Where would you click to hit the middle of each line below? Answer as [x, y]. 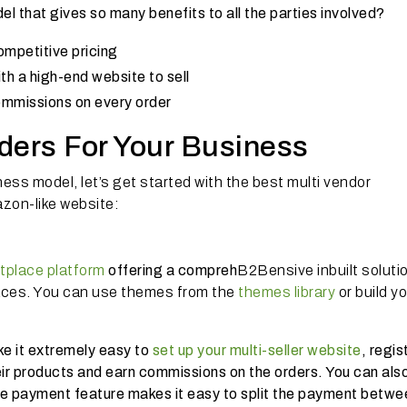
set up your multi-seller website [257, 350]
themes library [287, 292]
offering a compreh [171, 270]
